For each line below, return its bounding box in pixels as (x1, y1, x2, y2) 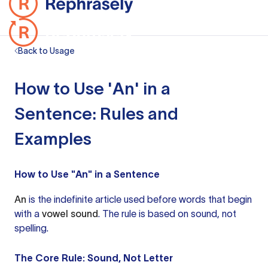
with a (14, 208, 42, 219)
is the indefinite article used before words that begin (26, 194, 252, 205)
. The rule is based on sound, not (98, 208, 236, 219)
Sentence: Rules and (14, 104, 178, 123)
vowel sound (42, 208, 98, 219)
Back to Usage (18, 46, 75, 56)
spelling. (14, 223, 48, 233)
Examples (14, 129, 92, 148)
